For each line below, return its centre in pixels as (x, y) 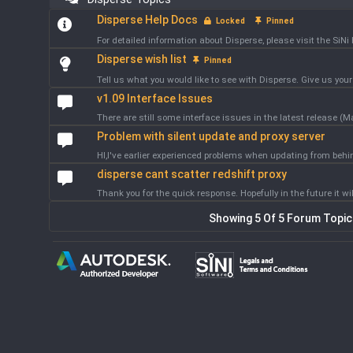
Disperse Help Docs (147, 20)
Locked (228, 21)
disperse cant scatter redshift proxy (191, 174)
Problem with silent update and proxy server (211, 136)
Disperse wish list (141, 59)
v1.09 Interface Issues (154, 98)
